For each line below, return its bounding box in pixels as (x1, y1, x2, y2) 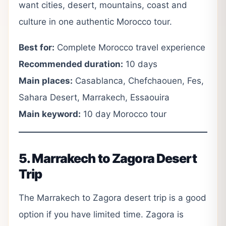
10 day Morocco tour (81, 108, 166, 119)
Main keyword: (19, 108, 81, 119)
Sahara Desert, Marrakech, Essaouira (19, 92, 169, 102)
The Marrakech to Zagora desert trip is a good (19, 192, 206, 203)
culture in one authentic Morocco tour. (19, 16, 172, 27)
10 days (123, 59, 157, 69)
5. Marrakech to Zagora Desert (19, 150, 197, 166)
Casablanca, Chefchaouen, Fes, (73, 75, 204, 86)
